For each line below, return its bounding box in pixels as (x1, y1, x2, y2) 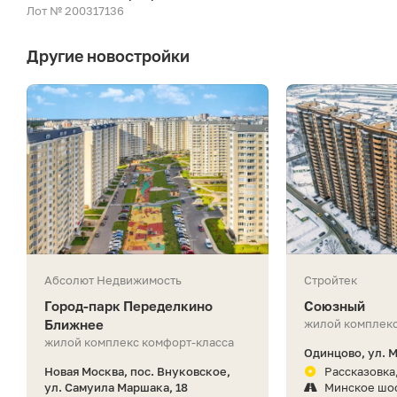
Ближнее (44, 315, 104, 332)
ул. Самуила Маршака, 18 (44, 379, 188, 394)
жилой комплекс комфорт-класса (44, 334, 234, 349)
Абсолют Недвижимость (44, 272, 182, 287)
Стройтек (304, 272, 358, 287)
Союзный (304, 297, 366, 314)
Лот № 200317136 (27, 4, 124, 19)
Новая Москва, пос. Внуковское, (44, 363, 230, 378)
